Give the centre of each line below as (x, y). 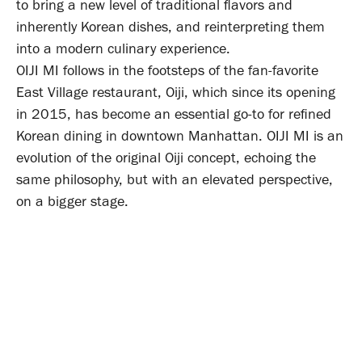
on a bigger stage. (72, 201)
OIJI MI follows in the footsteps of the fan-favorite (167, 70)
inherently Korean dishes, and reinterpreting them (170, 26)
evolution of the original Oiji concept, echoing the (166, 157)
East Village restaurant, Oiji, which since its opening (176, 92)
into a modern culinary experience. (123, 48)
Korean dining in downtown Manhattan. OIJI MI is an (180, 135)
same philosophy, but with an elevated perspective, (175, 179)
